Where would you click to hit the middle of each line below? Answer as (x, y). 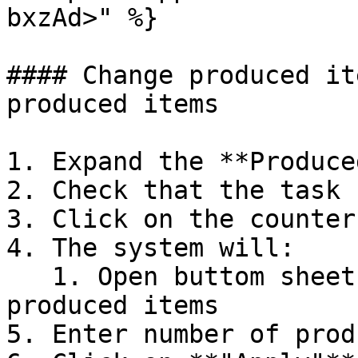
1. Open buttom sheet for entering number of (29, 276)
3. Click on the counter (181, 219)
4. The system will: (151, 248)
